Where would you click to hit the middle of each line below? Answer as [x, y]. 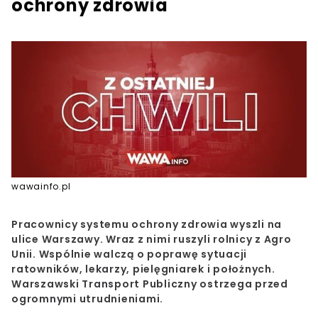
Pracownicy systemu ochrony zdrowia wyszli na [147, 225]
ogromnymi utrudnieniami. [87, 299]
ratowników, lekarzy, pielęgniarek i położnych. [143, 269]
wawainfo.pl [41, 187]
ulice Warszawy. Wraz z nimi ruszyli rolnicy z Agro [152, 240]
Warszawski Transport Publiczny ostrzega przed [150, 284]
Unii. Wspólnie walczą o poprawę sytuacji [129, 254]
